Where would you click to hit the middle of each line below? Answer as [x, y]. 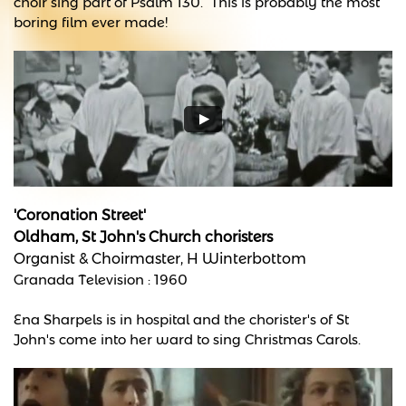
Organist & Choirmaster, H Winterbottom [160, 259]
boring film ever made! [91, 22]
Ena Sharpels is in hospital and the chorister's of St [181, 319]
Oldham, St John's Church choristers [143, 237]
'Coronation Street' [80, 215]
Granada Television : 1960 [101, 280]
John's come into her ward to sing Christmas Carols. [187, 339]
